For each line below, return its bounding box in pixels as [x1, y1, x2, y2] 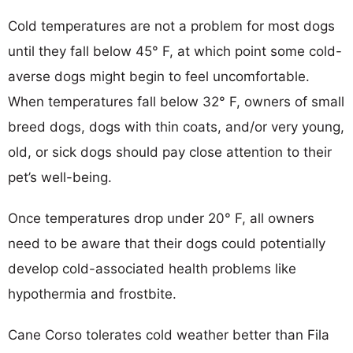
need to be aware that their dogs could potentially [8, 235, 325, 251]
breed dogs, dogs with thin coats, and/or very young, [8, 118, 344, 135]
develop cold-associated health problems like [8, 260, 296, 277]
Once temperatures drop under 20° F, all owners [8, 210, 314, 226]
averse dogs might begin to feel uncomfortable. [8, 68, 310, 84]
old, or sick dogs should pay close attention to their [8, 143, 332, 160]
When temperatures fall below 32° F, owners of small [8, 93, 344, 110]
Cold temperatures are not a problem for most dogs [8, 17, 335, 34]
